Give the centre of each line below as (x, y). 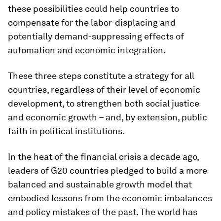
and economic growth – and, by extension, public (108, 117)
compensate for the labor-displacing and (92, 22)
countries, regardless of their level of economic (104, 89)
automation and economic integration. (87, 50)
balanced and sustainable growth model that (100, 184)
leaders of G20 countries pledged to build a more (108, 170)
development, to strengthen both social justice (104, 103)
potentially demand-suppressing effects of (96, 36)
